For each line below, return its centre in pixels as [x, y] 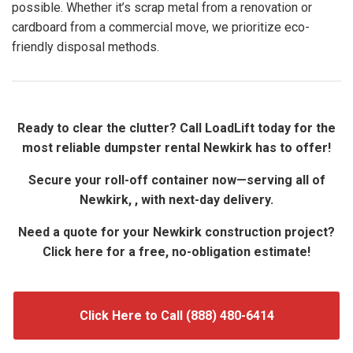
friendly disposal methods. [85, 47]
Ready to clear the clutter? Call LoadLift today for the [176, 128]
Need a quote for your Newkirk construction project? [176, 232]
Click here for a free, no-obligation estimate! [176, 252]
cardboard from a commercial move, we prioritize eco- [161, 28]
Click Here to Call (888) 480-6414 [176, 316]
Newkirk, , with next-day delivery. [176, 200]
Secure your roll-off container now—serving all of [176, 180]
